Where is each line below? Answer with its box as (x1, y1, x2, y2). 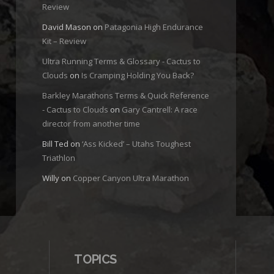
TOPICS (74, 252, 117, 267)
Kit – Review (42, 35, 86, 47)
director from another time (42, 118, 140, 130)
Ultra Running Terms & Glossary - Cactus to (42, 56, 201, 67)
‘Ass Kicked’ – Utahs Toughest (81, 138, 191, 150)
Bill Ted (42, 138, 68, 150)
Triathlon (42, 152, 75, 164)
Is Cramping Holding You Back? (81, 70, 194, 81)
